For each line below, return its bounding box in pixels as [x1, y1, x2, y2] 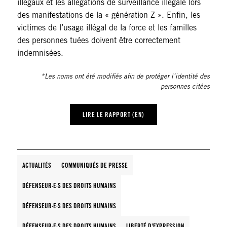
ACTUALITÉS [22, 161, 51, 170]
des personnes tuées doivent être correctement [17, 35, 180, 46]
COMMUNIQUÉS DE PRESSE [61, 161, 128, 170]
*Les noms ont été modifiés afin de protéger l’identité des [41, 72, 210, 81]
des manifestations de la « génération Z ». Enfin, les [17, 10, 200, 20]
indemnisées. [17, 48, 63, 58]
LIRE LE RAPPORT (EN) [83, 110, 144, 119]
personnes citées [161, 83, 210, 91]
